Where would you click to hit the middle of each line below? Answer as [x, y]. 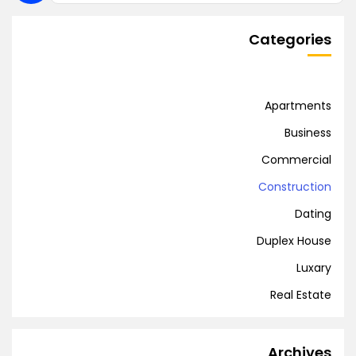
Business [308, 132]
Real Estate [301, 294]
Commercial [296, 159]
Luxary [314, 267]
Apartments [298, 105]
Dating [313, 213]
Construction [295, 186]
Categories [290, 39]
